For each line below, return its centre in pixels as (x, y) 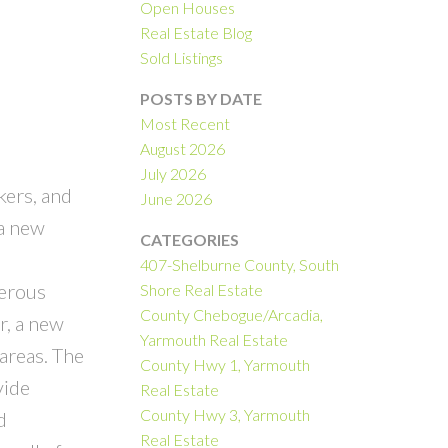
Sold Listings (182, 57)
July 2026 (173, 173)
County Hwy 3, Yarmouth (225, 414)
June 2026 (176, 198)
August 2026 (183, 148)
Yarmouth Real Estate (214, 339)
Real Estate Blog (196, 32)
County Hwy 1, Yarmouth (225, 364)
